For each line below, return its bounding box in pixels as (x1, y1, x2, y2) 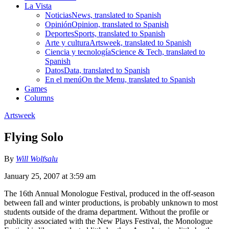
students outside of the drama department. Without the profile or (4, 207, 209, 216)
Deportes (45, 29, 74, 38)
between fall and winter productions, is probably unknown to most (4, 198, 218, 207)
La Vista (25, 1, 52, 10)
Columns (25, 93, 54, 102)
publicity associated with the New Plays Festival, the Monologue (4, 216, 213, 225)
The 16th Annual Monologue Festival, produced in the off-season (4, 189, 215, 198)
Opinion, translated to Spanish (72, 19, 169, 29)
